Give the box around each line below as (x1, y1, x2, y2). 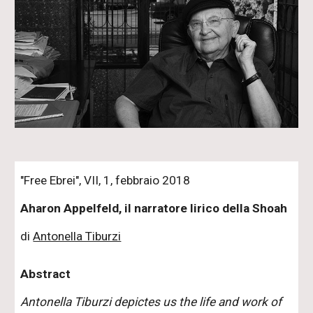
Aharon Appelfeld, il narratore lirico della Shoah (20, 201, 288, 215)
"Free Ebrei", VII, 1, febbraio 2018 (20, 173, 191, 187)
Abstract (20, 266, 71, 281)
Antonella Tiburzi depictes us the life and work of (20, 294, 282, 309)
